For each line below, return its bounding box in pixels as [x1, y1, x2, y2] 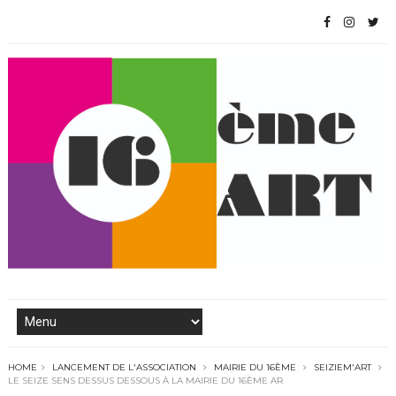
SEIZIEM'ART [313, 361, 371, 373]
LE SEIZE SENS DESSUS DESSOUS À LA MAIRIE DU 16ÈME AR [7, 374, 283, 386]
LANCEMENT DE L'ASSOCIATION [51, 361, 196, 373]
